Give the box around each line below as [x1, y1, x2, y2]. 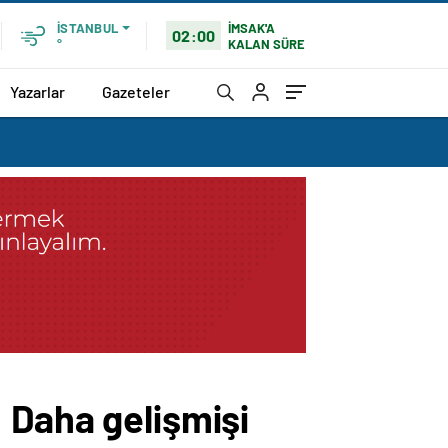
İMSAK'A [228, 19, 276, 36]
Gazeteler [102, 81, 170, 101]
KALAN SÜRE [228, 35, 306, 52]
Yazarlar [10, 81, 65, 101]
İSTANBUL [57, 20, 118, 36]
